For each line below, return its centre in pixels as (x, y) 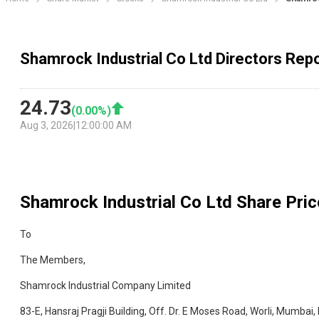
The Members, (53, 260)
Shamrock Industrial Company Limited (105, 286)
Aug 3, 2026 (47, 126)
